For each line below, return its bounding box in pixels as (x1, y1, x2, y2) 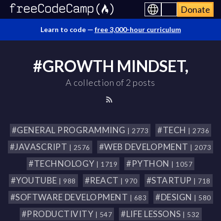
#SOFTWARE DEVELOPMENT (10, 192, 130, 202)
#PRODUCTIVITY (21, 209, 95, 219)
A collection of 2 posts (66, 77, 155, 88)
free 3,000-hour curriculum (94, 25, 181, 34)
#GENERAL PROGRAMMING (11, 125, 128, 135)
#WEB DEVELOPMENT (99, 142, 190, 152)
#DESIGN (155, 192, 194, 202)
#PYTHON (126, 158, 171, 169)
